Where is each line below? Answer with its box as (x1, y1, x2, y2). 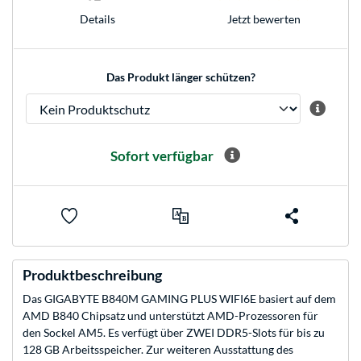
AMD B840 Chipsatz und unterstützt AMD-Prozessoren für (23, 309, 318, 323)
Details (79, 11, 115, 26)
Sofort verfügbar (110, 147, 214, 164)
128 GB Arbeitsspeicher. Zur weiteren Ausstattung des (23, 342, 293, 357)
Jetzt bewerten (227, 11, 301, 26)
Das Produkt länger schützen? (106, 70, 255, 85)
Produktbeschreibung (23, 266, 162, 284)
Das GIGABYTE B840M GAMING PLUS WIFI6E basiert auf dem (23, 292, 336, 306)
